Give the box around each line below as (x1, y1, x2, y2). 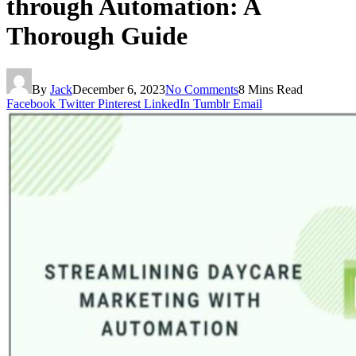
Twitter (59, 96, 95, 110)
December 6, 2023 (72, 82, 165, 96)
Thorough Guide (6, 21, 188, 51)
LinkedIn (144, 96, 190, 110)
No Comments (165, 82, 238, 96)
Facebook (6, 96, 56, 110)
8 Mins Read (238, 82, 303, 96)
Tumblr (193, 96, 230, 110)
